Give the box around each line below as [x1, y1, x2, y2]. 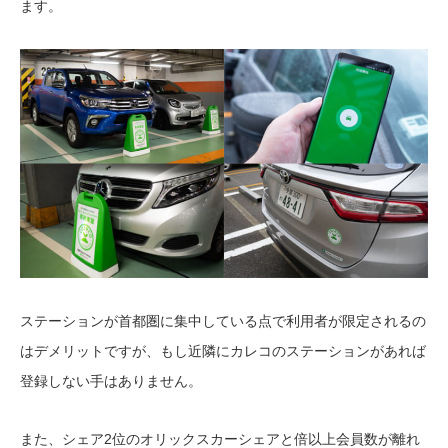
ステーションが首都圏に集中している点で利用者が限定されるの [20, 313, 426, 330]
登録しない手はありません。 [20, 373, 202, 390]
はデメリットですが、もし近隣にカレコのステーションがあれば [20, 343, 426, 360]
